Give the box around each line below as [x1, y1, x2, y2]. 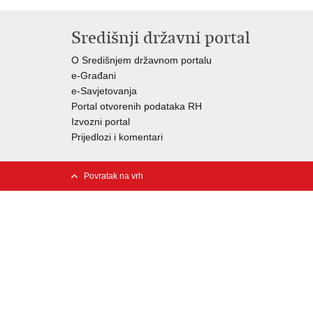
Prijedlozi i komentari [71, 131, 163, 143]
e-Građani [71, 70, 116, 81]
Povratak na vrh [84, 171, 143, 181]
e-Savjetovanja [71, 85, 137, 96]
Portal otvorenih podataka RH [71, 101, 202, 112]
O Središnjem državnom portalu [71, 54, 212, 66]
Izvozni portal [71, 116, 130, 127]
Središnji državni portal [71, 27, 250, 48]
